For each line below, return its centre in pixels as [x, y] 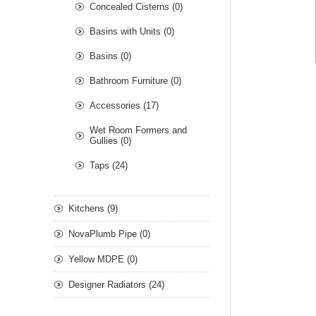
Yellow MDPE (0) [103, 260]
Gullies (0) [110, 141]
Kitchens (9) [93, 209]
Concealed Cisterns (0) [136, 7]
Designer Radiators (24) [116, 285]
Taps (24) [109, 166]
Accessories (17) [124, 106]
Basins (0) [110, 56]
